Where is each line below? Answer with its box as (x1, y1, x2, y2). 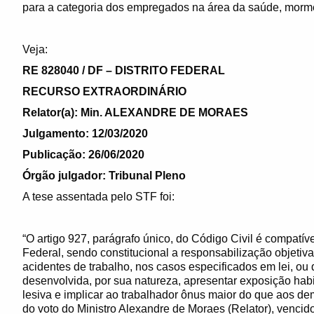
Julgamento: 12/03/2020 (22, 128, 148, 139)
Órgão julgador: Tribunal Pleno (22, 170, 186, 182)
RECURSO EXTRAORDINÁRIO (22, 86, 186, 97)
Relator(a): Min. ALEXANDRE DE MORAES (22, 107, 248, 118)
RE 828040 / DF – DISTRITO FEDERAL (22, 64, 225, 76)
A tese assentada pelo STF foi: (22, 191, 175, 203)
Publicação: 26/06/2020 (22, 149, 144, 161)
